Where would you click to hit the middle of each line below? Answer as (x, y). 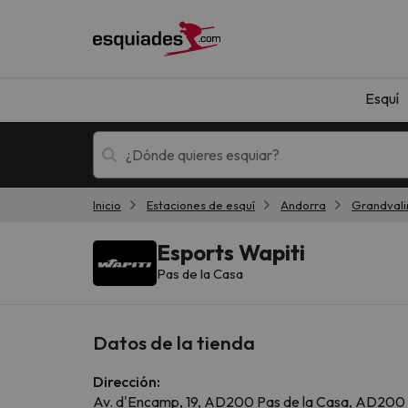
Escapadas (269, 233)
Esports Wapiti (231, 252)
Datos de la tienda (174, 342)
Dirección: (127, 381)
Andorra (303, 204)
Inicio (107, 204)
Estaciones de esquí (201, 204)
